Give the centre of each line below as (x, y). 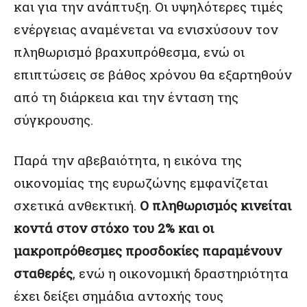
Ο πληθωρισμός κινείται (216, 205)
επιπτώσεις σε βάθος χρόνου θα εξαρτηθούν (153, 74)
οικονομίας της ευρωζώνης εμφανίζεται (141, 183)
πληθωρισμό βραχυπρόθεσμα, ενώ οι (129, 52)
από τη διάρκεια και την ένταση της (126, 97)
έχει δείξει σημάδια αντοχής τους (119, 296)
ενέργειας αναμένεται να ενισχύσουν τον (146, 29)
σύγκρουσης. (53, 120)
